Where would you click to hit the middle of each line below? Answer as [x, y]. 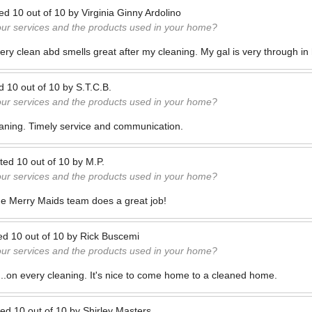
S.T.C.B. [94, 87]
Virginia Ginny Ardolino [131, 13]
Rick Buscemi [110, 236]
